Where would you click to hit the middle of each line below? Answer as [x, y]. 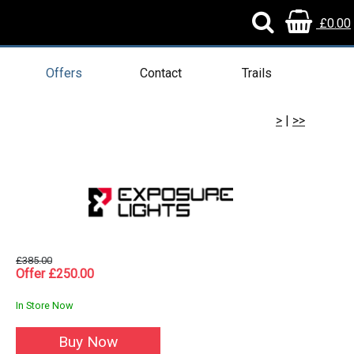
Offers [64, 73]
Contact [160, 73]
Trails [257, 73]
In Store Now [45, 305]
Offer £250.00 [55, 273]
